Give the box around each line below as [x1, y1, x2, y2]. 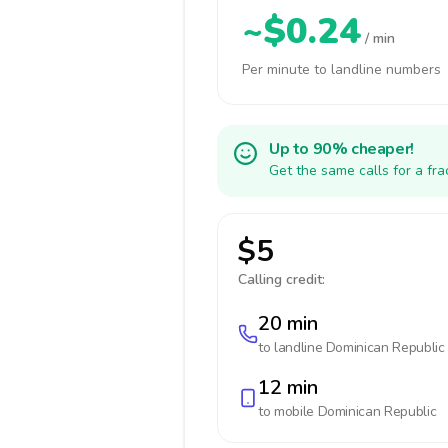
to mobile [258, 402, 318, 421]
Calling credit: [238, 270, 325, 289]
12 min [258, 374, 318, 401]
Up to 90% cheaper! [269, 138, 414, 160]
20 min [258, 310, 318, 337]
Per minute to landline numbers [242, 60, 441, 79]
